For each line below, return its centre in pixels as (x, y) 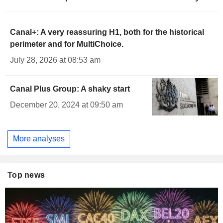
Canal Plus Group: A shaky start (70, 89)
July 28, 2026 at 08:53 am (55, 60)
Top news (26, 175)
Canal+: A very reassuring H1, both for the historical (107, 32)
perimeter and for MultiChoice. (67, 44)
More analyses (39, 139)
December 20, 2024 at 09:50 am (66, 105)
